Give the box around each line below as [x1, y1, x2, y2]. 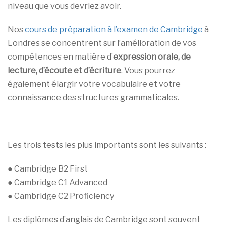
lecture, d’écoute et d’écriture [8, 66, 121, 76]
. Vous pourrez [121, 66, 175, 76]
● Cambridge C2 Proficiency [8, 191, 114, 201]
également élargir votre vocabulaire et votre [8, 79, 181, 89]
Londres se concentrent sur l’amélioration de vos [8, 38, 196, 48]
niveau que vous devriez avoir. [8, 1, 121, 11]
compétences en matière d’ [8, 52, 113, 62]
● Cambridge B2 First [8, 164, 88, 174]
